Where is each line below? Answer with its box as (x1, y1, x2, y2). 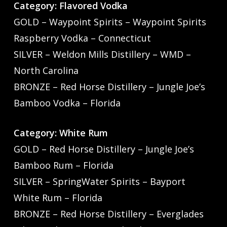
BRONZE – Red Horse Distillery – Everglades (13, 208, 204, 220)
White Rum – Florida (13, 192, 102, 204)
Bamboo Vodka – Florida (13, 97, 121, 109)
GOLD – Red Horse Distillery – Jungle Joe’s (13, 143, 194, 156)
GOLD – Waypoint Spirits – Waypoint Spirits (13, 16, 206, 28)
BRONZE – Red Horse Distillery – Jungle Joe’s (13, 81, 205, 93)
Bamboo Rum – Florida (13, 159, 113, 172)
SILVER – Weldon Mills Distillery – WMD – (13, 48, 191, 61)
